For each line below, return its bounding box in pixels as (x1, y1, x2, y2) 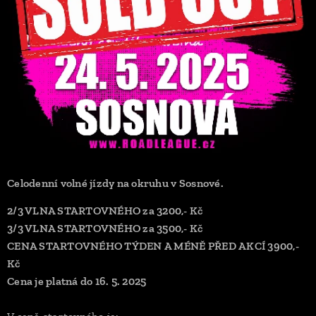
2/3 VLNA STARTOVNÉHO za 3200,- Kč (7, 204, 203, 217)
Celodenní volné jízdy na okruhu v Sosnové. (7, 176, 224, 190)
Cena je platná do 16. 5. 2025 (7, 274, 147, 288)
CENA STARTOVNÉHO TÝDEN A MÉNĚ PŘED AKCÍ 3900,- (7, 239, 299, 253)
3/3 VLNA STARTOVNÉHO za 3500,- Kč (7, 221, 203, 235)
